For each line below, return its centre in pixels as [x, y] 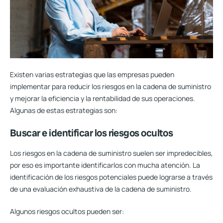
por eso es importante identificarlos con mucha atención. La [105, 165]
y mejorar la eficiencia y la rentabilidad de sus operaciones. [103, 98]
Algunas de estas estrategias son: [64, 110]
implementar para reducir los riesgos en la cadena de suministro [111, 86]
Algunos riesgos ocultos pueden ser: [67, 211]
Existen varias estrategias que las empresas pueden [92, 74]
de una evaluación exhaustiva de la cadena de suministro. [101, 189]
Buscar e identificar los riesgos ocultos [92, 133]
